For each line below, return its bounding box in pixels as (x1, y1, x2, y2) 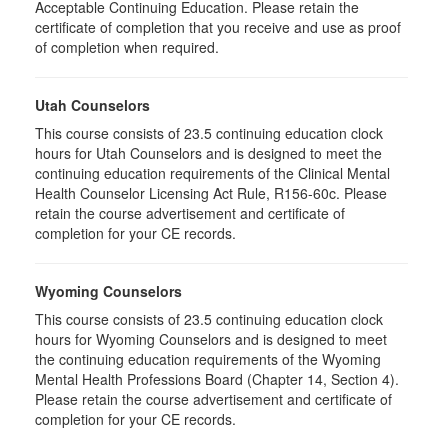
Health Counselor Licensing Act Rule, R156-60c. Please (35, 183, 387, 203)
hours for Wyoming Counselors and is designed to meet (35, 329, 387, 349)
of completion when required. (35, 37, 219, 57)
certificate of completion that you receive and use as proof (35, 17, 401, 37)
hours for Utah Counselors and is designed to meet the (35, 143, 382, 163)
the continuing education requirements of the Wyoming (35, 349, 381, 369)
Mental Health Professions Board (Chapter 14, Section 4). (35, 369, 399, 389)
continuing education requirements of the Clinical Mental (35, 163, 390, 183)
